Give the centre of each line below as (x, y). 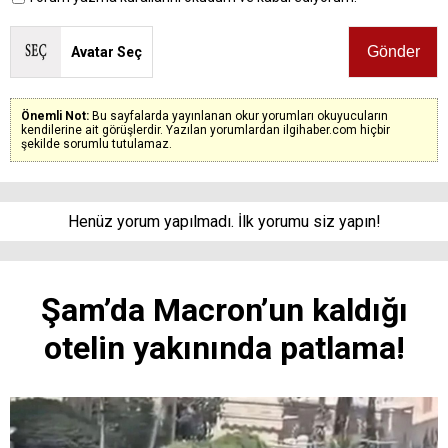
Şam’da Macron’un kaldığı (224, 309)
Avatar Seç (106, 51)
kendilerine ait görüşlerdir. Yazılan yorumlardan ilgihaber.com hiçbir (205, 129)
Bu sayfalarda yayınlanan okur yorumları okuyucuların (240, 115)
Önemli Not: (56, 115)
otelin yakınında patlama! (224, 347)
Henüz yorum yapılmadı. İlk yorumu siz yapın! (224, 221)
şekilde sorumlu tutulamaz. (96, 143)
